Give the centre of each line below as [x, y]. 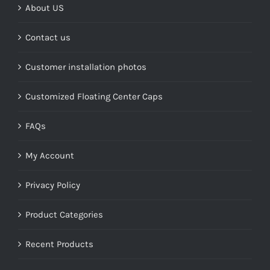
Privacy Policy [53, 185]
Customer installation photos [86, 67]
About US [45, 8]
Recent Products [59, 244]
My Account [50, 156]
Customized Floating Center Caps [94, 97]
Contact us [48, 38]
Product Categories [64, 215]
